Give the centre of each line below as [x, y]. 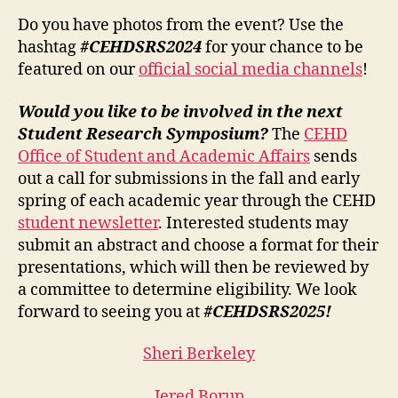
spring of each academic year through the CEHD [197, 201]
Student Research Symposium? [143, 134]
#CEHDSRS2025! [267, 312]
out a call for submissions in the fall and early [189, 179]
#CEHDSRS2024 [141, 48]
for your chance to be [283, 48]
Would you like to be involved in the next [180, 112]
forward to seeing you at [111, 312]
